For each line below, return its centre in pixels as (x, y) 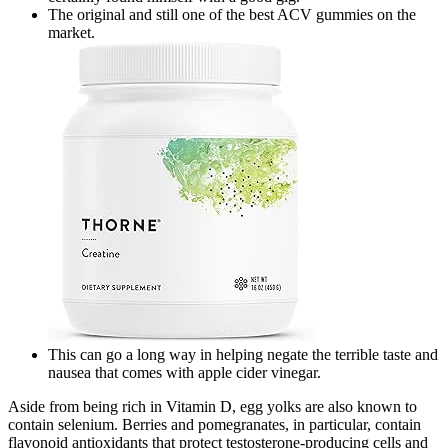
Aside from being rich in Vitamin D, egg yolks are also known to (212, 407)
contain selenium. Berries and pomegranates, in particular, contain (214, 425)
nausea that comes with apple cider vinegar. (184, 373)
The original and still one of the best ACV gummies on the (232, 15)
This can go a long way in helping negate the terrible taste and (243, 355)
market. (71, 33)
